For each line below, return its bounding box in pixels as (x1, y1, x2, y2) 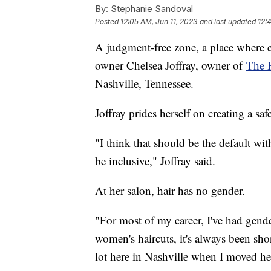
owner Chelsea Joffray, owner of (95, 57, 246, 73)
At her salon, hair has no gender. (95, 182, 245, 198)
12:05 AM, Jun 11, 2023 (120, 16, 197, 26)
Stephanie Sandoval (108, 2, 193, 15)
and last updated (200, 16, 256, 26)
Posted (95, 16, 120, 26)
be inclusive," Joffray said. (95, 152, 215, 168)
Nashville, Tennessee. (95, 75, 194, 91)
